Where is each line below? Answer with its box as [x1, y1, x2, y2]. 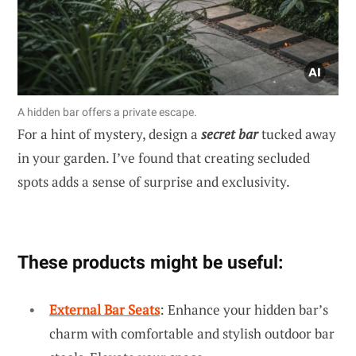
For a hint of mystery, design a [17, 124, 201, 143]
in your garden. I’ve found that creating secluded [17, 148, 310, 167]
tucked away [258, 124, 336, 143]
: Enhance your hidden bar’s [160, 300, 328, 319]
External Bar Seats [49, 300, 160, 319]
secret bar [201, 124, 258, 143]
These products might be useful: [17, 250, 283, 273]
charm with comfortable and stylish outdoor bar [49, 323, 335, 342]
